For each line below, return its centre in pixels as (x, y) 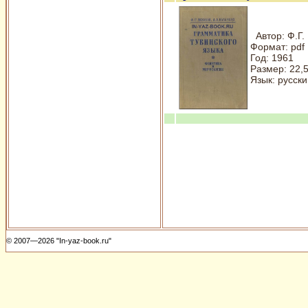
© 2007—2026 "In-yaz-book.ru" (59, 241)
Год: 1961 (272, 58)
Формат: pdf (277, 47)
